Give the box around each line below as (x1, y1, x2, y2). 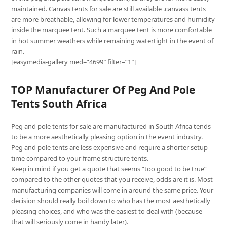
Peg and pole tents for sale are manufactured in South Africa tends (11, 122, 211, 131)
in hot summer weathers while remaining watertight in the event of (11, 36, 214, 45)
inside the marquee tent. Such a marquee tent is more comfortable (11, 25, 212, 34)
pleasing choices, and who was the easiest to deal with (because (11, 207, 203, 216)
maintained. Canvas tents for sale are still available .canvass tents (11, 4, 206, 13)
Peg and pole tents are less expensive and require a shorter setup (11, 143, 208, 152)
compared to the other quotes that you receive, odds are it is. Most (11, 175, 213, 184)
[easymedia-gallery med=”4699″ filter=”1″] (11, 57, 136, 66)
